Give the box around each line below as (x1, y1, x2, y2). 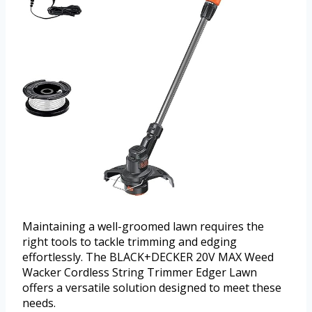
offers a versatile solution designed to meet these (22, 280, 281, 296)
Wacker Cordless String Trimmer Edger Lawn (22, 265, 257, 281)
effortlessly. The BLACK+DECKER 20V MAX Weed (22, 249, 274, 265)
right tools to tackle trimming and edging (22, 234, 237, 250)
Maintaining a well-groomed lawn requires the (22, 219, 264, 235)
